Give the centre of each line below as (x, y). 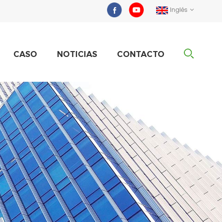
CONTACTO (141, 54)
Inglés (179, 10)
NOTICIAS (77, 54)
